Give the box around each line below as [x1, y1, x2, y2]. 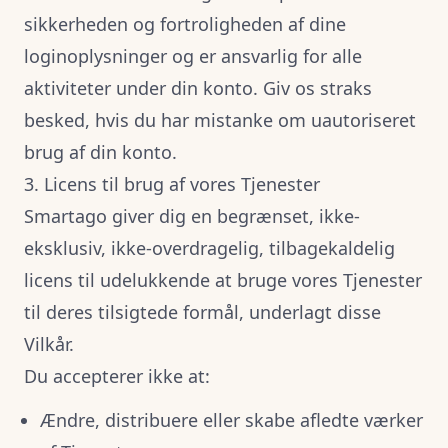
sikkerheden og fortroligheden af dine [24, 12, 346, 36]
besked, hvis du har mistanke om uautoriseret [24, 108, 416, 132]
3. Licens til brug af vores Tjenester [24, 172, 320, 196]
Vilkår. [24, 332, 74, 356]
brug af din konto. [24, 140, 177, 164]
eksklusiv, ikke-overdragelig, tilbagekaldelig [24, 236, 395, 260]
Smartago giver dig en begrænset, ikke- [24, 204, 360, 228]
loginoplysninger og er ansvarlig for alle [24, 44, 362, 68]
